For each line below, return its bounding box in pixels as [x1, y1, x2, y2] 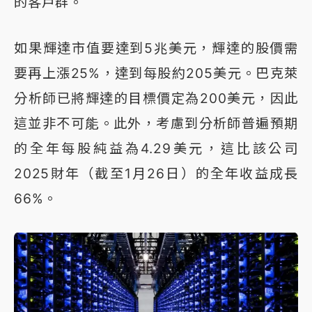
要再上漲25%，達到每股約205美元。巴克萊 [14, 65, 298, 82]
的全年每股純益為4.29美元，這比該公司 [14, 140, 298, 157]
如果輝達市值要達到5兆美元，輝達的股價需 [14, 40, 298, 57]
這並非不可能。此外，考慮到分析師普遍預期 [14, 115, 298, 132]
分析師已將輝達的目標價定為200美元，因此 [14, 90, 298, 107]
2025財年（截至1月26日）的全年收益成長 [14, 165, 298, 182]
